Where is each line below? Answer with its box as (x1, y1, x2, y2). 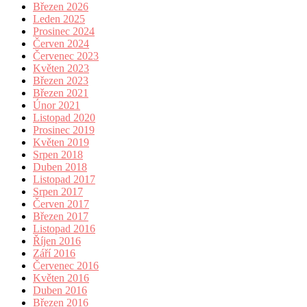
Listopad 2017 (33, 173, 95, 185)
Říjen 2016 (33, 234, 81, 247)
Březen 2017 (33, 210, 88, 222)
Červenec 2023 (33, 49, 99, 62)
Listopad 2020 (33, 111, 95, 123)
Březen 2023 (33, 74, 88, 86)
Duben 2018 (33, 160, 87, 173)
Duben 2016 (33, 284, 87, 296)
